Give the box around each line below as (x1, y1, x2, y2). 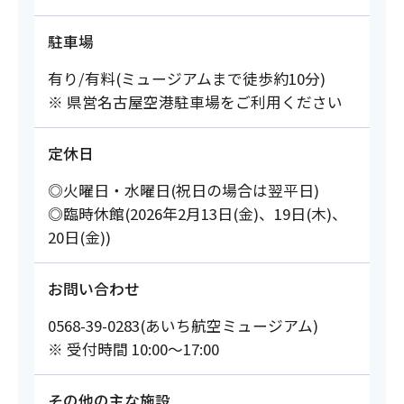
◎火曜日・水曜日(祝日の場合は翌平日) (47, 179, 319, 202)
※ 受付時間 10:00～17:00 (47, 338, 219, 361)
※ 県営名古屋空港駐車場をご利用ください (47, 91, 343, 114)
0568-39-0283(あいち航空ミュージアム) (47, 315, 318, 337)
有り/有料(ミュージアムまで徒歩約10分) (47, 68, 326, 90)
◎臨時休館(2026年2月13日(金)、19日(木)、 (47, 203, 347, 225)
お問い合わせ (47, 278, 140, 300)
